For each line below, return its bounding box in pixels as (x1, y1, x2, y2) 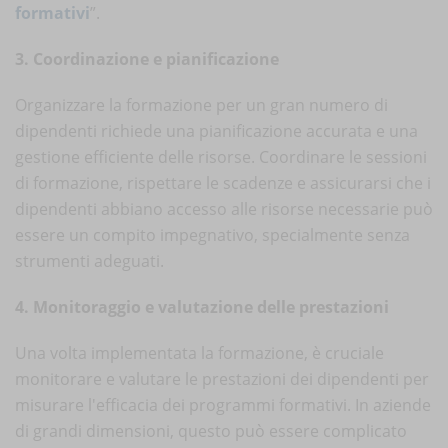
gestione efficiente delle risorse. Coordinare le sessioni (15, 145, 427, 168)
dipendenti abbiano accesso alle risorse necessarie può (15, 197, 433, 220)
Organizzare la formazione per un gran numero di (15, 93, 388, 116)
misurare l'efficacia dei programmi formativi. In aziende (15, 393, 431, 416)
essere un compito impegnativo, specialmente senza (15, 223, 410, 246)
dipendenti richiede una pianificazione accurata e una (15, 119, 418, 142)
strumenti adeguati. (15, 249, 164, 272)
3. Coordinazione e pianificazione (15, 47, 279, 70)
